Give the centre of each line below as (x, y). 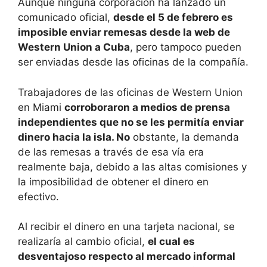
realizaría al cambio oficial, (83, 242)
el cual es (171, 242)
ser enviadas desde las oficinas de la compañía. (133, 62)
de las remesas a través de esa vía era (111, 152)
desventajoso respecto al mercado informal (127, 257)
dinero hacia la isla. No (74, 137)
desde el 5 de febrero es (173, 18)
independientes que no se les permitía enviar (131, 122)
